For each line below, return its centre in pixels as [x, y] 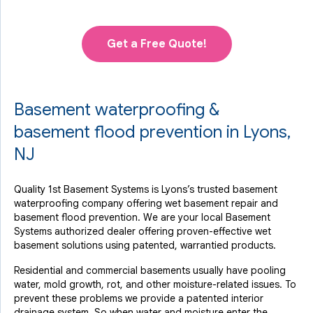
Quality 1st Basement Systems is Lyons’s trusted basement [146, 189]
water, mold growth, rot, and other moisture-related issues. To [155, 284]
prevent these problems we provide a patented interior [139, 298]
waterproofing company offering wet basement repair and [146, 203]
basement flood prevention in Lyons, [152, 132]
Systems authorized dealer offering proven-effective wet [143, 231]
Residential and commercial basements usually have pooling [150, 270]
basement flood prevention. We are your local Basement [142, 217]
